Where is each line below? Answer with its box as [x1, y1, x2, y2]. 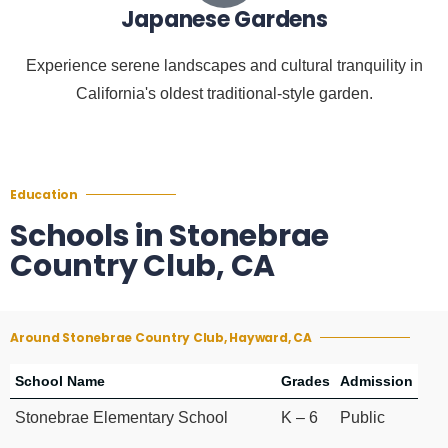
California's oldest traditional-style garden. [75, 85, 373, 103]
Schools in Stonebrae [10, 215, 329, 258]
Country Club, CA [10, 245, 275, 288]
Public [340, 409, 385, 427]
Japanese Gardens [120, 4, 328, 36]
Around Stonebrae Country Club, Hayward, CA [10, 329, 312, 347]
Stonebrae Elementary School [15, 409, 228, 427]
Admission [340, 373, 413, 390]
